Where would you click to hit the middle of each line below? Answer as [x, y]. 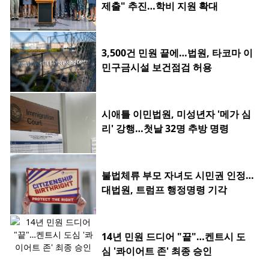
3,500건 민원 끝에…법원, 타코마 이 [177, 53]
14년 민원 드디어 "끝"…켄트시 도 [174, 237]
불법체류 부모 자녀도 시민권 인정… [178, 176]
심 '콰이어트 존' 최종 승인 [157, 251]
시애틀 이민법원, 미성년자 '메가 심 [176, 114]
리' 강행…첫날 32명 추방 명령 [165, 129]
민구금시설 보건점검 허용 [157, 68]
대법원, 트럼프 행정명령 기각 [164, 190]
